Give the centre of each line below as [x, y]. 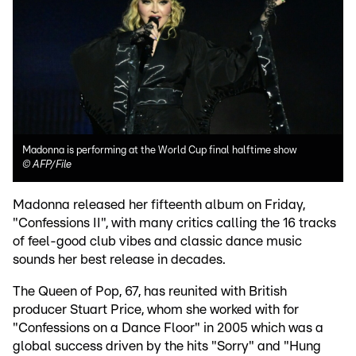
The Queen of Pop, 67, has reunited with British [150, 292]
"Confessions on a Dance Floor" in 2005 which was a [168, 328]
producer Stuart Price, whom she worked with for [156, 310]
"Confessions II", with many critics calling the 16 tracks [174, 223]
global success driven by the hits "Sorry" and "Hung [167, 346]
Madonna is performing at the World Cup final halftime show [159, 151]
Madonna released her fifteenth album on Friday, [159, 205]
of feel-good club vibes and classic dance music [157, 242]
